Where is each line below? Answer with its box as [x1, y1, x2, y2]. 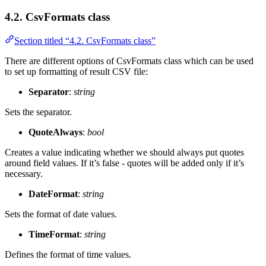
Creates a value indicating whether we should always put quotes [5, 147, 244, 158]
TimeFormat [28, 229, 80, 240]
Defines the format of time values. [5, 249, 131, 260]
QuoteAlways [28, 127, 83, 138]
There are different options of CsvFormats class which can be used [5, 56, 254, 66]
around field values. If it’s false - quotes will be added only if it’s [5, 158, 244, 169]
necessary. [5, 169, 43, 179]
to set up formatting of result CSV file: [5, 66, 148, 77]
